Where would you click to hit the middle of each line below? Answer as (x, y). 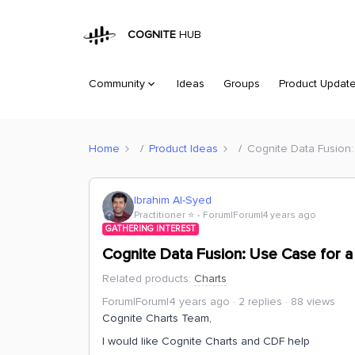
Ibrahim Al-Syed (173, 200)
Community (117, 84)
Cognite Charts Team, (158, 318)
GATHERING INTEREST (151, 229)
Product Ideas (183, 148)
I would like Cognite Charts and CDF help (206, 341)
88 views (313, 302)
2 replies (260, 302)
